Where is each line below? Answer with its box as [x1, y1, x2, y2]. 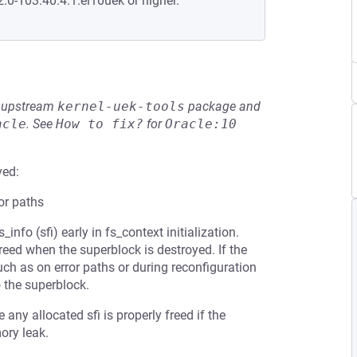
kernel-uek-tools [57, 99, 185, 114]
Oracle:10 [165, 116, 237, 131]
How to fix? [56, 116, 143, 131]
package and [185, 99, 261, 114]
